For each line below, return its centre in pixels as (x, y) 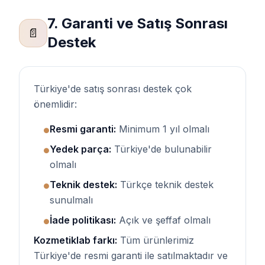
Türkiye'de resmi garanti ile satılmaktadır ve (131, 256)
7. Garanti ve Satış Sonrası (138, 23)
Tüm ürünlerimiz (156, 240)
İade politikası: (83, 220)
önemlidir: (55, 104)
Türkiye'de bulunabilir (161, 149)
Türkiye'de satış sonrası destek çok (113, 89)
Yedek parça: (80, 149)
